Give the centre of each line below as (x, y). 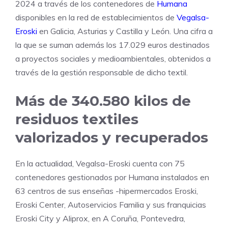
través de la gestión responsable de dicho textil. (102, 73)
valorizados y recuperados (112, 138)
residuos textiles (77, 119)
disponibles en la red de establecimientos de (96, 18)
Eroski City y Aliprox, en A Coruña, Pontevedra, (100, 219)
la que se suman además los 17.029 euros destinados (112, 45)
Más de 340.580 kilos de (103, 101)
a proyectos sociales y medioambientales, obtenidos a (113, 59)
